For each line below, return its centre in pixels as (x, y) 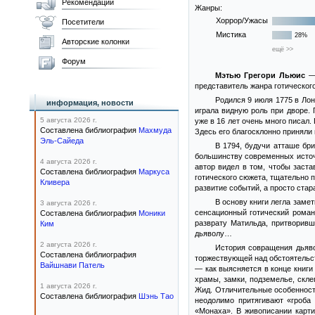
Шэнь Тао (156, 296)
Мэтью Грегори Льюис (260, 75)
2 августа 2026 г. (69, 244)
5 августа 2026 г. (69, 120)
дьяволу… (213, 233)
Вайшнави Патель (72, 265)
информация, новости (90, 103)
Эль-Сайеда (62, 141)
